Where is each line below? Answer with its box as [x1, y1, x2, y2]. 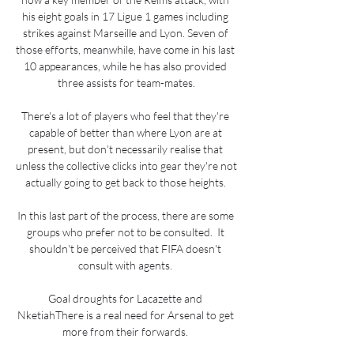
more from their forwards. [62, 324, 190, 338]
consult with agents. [78, 258, 175, 272]
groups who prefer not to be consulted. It [26, 224, 224, 239]
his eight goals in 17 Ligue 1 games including [22, 9, 228, 23]
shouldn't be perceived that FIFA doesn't [29, 241, 221, 255]
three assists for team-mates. [58, 75, 195, 89]
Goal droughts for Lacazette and [48, 291, 202, 305]
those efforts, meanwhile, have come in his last [16, 42, 235, 56]
